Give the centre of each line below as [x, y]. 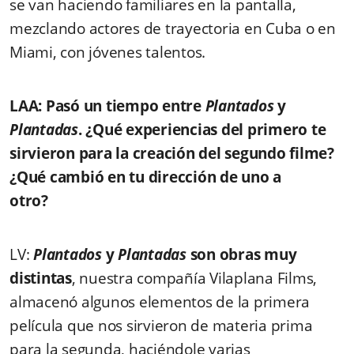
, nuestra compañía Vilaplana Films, [194, 278]
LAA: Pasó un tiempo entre [107, 105]
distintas [41, 278]
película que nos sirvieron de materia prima [161, 325]
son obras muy [243, 254]
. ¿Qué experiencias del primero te [202, 129]
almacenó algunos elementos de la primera [160, 301]
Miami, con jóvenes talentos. [107, 52]
